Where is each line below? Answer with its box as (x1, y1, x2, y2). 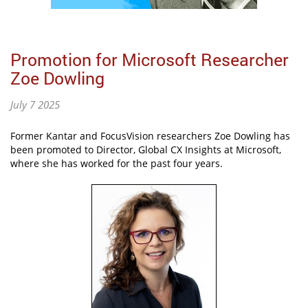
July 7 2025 (10, 98, 60, 112)
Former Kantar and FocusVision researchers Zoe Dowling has (10, 129, 290, 143)
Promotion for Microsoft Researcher (10, 48, 289, 71)
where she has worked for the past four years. (10, 157, 223, 170)
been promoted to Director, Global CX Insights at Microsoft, (10, 143, 281, 157)
